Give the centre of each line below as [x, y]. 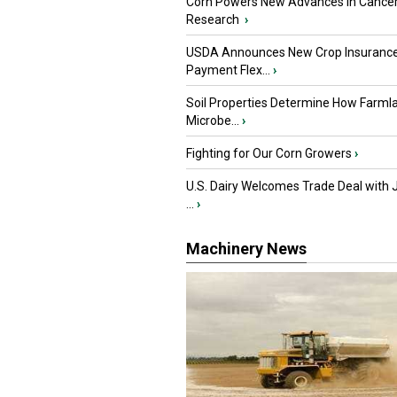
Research [214, 19]
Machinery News [246, 249]
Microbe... [213, 121]
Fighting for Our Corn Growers [269, 153]
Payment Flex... [228, 70]
